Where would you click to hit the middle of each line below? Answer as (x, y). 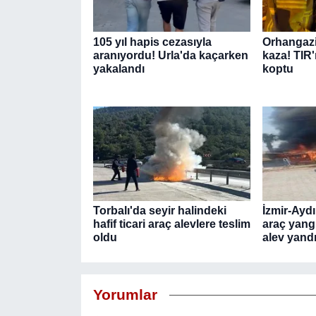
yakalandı (119, 68)
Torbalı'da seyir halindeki (159, 211)
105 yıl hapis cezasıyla (152, 42)
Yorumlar (125, 294)
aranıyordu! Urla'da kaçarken (170, 55)
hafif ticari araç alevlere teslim (171, 224)
